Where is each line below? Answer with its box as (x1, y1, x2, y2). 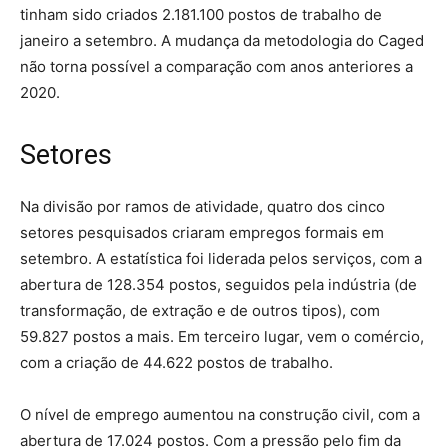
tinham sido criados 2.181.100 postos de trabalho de (20, 4, 382, 24)
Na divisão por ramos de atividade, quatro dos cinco (20, 196, 385, 216)
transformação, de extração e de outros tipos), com (20, 300, 380, 320)
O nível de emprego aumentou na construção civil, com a (20, 404, 420, 424)
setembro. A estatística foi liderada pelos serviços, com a (20, 248, 422, 268)
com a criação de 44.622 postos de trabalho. (20, 352, 333, 372)
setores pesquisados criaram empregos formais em (20, 222, 384, 242)
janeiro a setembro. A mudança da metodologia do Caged (20, 30, 424, 50)
